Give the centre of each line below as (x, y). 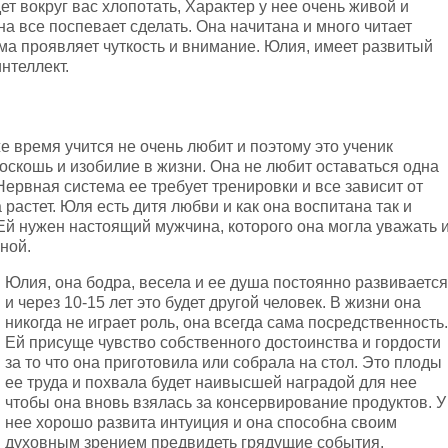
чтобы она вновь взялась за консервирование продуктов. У (225, 402)
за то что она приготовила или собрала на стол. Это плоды (223, 362)
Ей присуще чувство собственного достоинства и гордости (223, 342)
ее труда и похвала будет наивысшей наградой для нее (211, 382)
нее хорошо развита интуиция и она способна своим (201, 422)
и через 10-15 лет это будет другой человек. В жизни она (213, 302)
